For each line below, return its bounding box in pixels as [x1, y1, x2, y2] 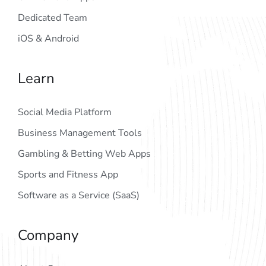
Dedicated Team [18, 11, 87, 24]
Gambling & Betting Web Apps [18, 147, 151, 160]
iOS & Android [18, 32, 79, 45]
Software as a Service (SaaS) [18, 189, 140, 202]
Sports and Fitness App [18, 168, 118, 181]
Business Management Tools [18, 126, 142, 140]
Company [18, 226, 78, 245]
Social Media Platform [18, 106, 112, 119]
